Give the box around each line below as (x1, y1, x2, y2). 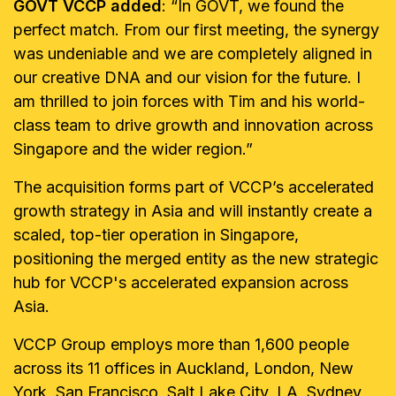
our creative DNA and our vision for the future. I (13, 68, 361, 87)
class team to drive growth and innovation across (13, 116, 373, 134)
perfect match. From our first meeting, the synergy (13, 20, 379, 39)
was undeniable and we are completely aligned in (13, 44, 372, 63)
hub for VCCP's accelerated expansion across (13, 273, 348, 292)
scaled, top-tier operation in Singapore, (13, 225, 299, 244)
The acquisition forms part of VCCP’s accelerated (13, 178, 374, 196)
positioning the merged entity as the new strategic (13, 249, 378, 268)
